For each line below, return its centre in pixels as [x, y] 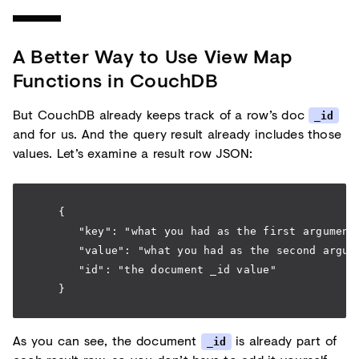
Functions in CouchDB [115, 79]
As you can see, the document [107, 341]
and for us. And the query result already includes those [177, 133]
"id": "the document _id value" [154, 270]
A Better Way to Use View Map [153, 55]
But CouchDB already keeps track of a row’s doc [161, 114]
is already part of [284, 341]
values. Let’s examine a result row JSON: [133, 152]
